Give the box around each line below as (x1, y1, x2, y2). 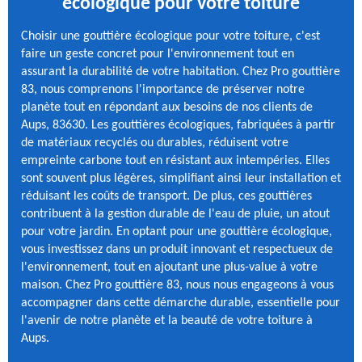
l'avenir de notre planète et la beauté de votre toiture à (21, 314, 313, 327)
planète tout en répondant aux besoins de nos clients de (21, 100, 313, 114)
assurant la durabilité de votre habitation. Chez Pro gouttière (21, 65, 340, 78)
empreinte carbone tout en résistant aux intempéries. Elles (21, 154, 330, 167)
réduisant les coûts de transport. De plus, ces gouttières (21, 189, 312, 203)
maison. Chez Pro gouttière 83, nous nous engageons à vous (21, 278, 334, 292)
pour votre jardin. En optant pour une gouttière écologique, (21, 225, 332, 238)
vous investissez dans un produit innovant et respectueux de (21, 242, 333, 256)
